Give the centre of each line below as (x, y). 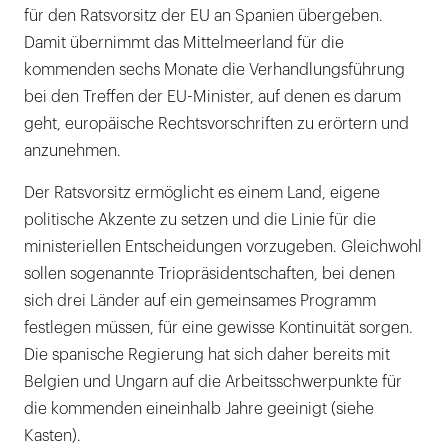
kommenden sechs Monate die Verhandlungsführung (214, 70)
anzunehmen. (72, 151)
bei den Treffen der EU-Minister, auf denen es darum (212, 97)
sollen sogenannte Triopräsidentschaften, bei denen (209, 274)
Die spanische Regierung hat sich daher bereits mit (207, 355)
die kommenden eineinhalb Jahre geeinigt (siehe (199, 409)
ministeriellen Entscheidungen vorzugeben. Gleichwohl (223, 247)
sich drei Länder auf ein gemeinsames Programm (200, 301)
